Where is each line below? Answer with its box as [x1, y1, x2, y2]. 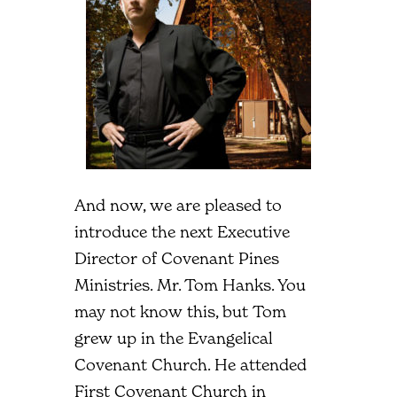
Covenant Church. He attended [74, 354, 307, 374]
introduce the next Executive [74, 222, 290, 241]
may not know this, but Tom [74, 301, 286, 321]
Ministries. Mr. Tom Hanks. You [74, 275, 306, 294]
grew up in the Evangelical [74, 328, 273, 347]
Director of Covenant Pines [74, 248, 279, 268]
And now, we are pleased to [74, 195, 282, 214]
